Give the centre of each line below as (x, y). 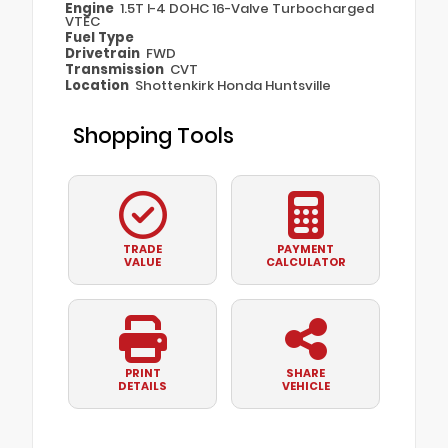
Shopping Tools (153, 136)
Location (98, 86)
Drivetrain (104, 54)
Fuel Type (99, 38)
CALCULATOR (305, 262)
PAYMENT (305, 249)
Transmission (116, 70)
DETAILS (142, 386)
